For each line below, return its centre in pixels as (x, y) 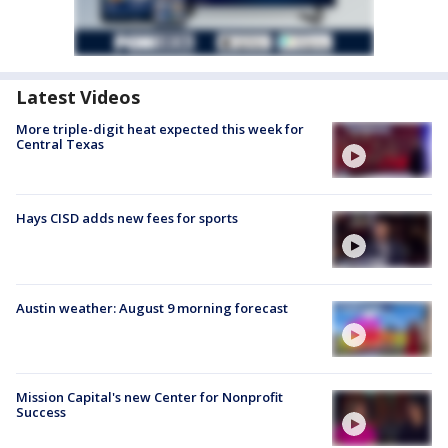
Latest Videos (78, 97)
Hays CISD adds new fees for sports (127, 218)
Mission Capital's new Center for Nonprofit (149, 396)
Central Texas (60, 144)
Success (41, 411)
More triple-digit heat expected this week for (160, 129)
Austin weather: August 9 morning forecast (152, 307)
